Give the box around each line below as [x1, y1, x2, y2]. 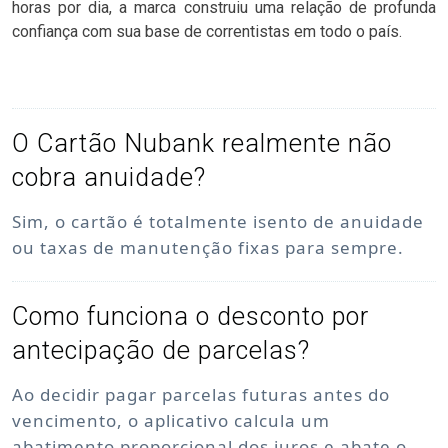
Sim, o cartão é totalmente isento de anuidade [12, 210, 424, 233]
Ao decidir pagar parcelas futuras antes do [12, 383, 390, 406]
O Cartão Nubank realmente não [12, 129, 392, 158]
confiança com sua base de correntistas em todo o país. [12, 22, 402, 41]
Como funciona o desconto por [12, 302, 369, 331]
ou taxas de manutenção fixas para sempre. [12, 236, 404, 259]
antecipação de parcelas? [12, 336, 310, 365]
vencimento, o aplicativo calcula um [12, 409, 330, 432]
